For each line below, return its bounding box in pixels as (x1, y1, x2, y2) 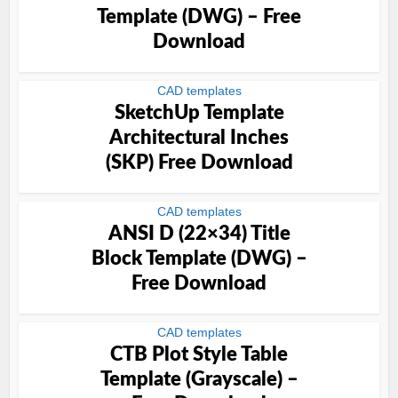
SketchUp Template (114, 103, 284, 123)
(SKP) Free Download (105, 153, 293, 172)
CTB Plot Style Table (110, 345, 288, 364)
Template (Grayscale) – (99, 370, 298, 389)
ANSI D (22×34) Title (107, 224, 291, 243)
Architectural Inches (109, 128, 289, 147)
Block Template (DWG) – (91, 249, 307, 268)
